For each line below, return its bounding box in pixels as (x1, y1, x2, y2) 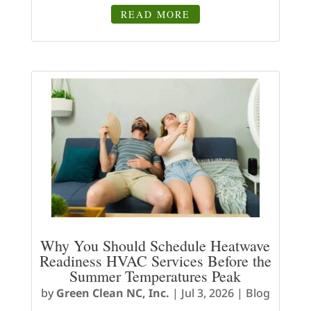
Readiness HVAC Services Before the (39, 251, 271, 271)
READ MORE (120, 8, 190, 22)
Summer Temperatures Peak (69, 266, 242, 287)
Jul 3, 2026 (180, 285, 234, 301)
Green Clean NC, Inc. (56, 285, 169, 301)
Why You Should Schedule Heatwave (40, 235, 271, 256)
